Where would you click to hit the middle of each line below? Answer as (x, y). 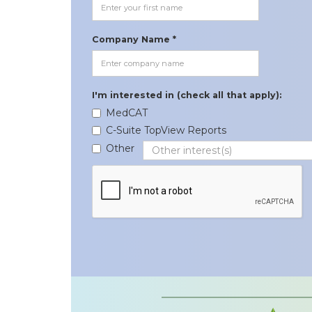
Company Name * (134, 39)
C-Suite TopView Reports (166, 130)
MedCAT (127, 112)
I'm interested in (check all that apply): (187, 95)
